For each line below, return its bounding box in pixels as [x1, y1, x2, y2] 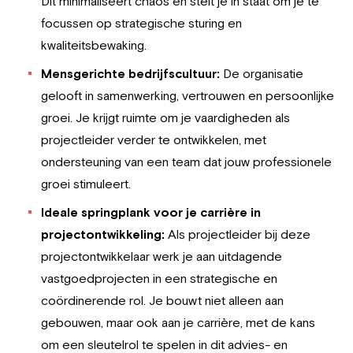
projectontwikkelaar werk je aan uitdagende [41, 249, 282, 263]
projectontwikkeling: [41, 227, 168, 241]
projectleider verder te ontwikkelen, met [41, 132, 266, 147]
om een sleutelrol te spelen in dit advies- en [41, 337, 288, 351]
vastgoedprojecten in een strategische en [41, 271, 277, 285]
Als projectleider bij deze [168, 227, 310, 241]
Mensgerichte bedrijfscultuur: [41, 66, 223, 80]
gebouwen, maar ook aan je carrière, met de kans [41, 315, 315, 329]
